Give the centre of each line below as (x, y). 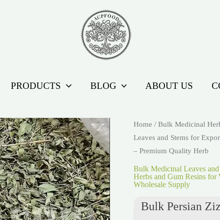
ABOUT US (169, 85)
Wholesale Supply (162, 184)
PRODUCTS (36, 85)
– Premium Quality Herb (171, 151)
